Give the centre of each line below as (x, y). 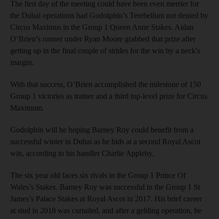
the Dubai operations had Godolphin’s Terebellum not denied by (109, 15)
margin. (22, 62)
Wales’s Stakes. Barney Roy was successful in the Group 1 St (105, 187)
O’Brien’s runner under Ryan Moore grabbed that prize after (103, 39)
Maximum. (27, 108)
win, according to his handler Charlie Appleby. (82, 153)
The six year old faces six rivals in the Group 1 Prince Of (98, 175)
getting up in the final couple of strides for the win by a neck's (105, 50)
